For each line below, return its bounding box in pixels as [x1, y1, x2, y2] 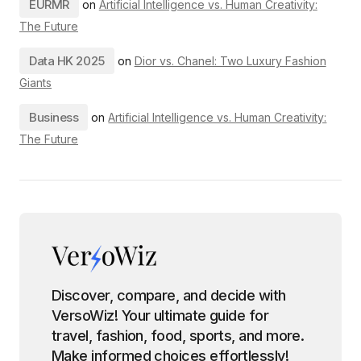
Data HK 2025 [29, 53, 105, 68]
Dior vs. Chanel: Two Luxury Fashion [134, 54, 326, 68]
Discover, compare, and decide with [52, 287, 286, 304]
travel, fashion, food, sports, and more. [52, 327, 305, 344]
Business [29, 110, 79, 125]
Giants [19, 76, 52, 89]
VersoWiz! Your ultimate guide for [52, 307, 122, 324]
